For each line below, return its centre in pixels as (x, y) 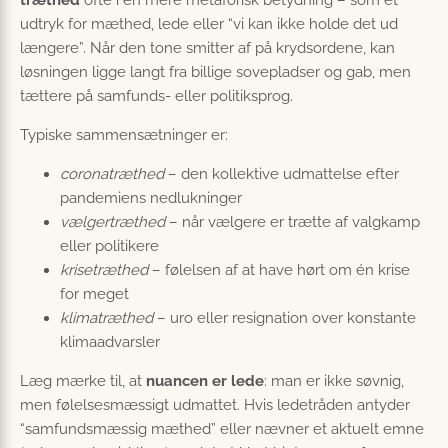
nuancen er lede (205, 381)
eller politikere (109, 246)
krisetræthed (104, 270)
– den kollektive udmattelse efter (281, 174)
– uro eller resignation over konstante (284, 318)
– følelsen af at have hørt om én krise (279, 270)
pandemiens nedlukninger (151, 198)
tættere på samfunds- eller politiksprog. (156, 96)
